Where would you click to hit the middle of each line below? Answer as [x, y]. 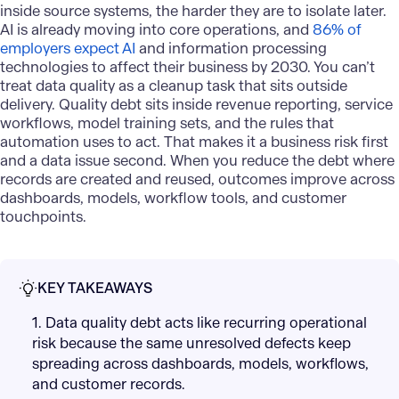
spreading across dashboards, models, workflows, [200, 364]
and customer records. [108, 385]
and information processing [231, 48]
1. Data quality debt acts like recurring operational [199, 323]
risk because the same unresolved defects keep [191, 344]
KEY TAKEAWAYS [94, 288]
